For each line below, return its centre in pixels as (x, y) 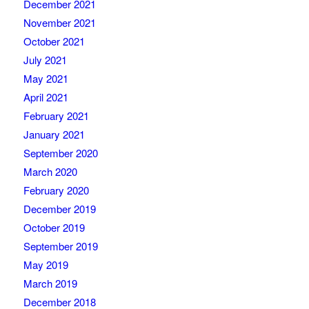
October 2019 (54, 227)
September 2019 (60, 246)
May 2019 (46, 265)
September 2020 (60, 153)
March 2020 (50, 171)
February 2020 (56, 190)
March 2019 (50, 283)
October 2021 (54, 41)
